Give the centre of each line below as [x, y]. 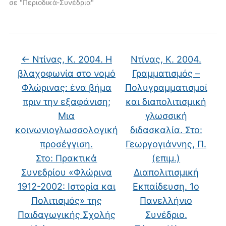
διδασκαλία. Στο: [166, 130]
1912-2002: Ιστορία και [66, 186]
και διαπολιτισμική [166, 101]
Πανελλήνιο [166, 200]
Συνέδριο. [166, 214]
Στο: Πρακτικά [67, 158]
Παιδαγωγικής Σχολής [66, 214]
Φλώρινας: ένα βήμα [66, 87]
